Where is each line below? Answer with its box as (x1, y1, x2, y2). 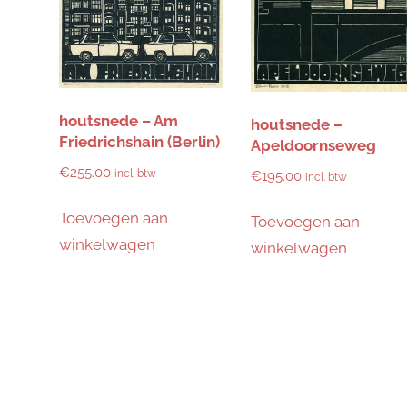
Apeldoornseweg (250, 136, 376, 155)
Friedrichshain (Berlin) (58, 133, 220, 152)
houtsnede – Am (58, 112, 178, 131)
